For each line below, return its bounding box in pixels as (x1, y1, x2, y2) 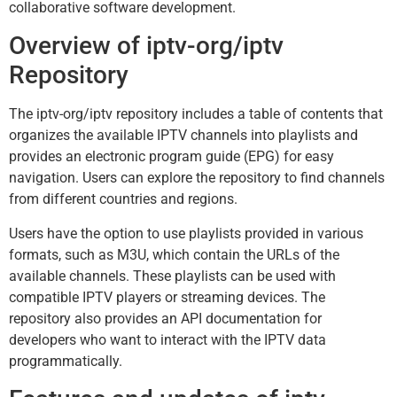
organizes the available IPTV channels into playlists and (9, 127, 358, 144)
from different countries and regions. (9, 191, 237, 208)
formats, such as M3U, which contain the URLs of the (9, 245, 339, 263)
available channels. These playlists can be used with (9, 267, 336, 284)
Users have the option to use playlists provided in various (9, 224, 363, 242)
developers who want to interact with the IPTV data (9, 331, 326, 348)
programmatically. (9, 352, 122, 370)
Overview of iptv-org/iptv (9, 31, 284, 61)
